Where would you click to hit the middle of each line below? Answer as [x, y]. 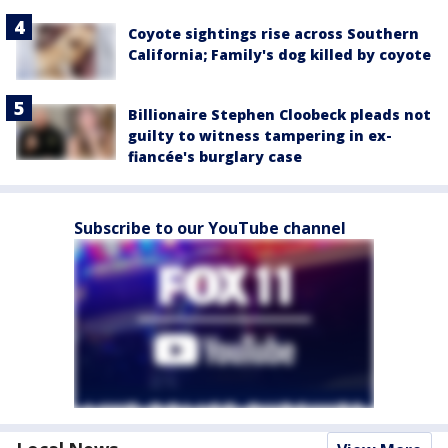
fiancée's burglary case [215, 156]
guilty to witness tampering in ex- [260, 135]
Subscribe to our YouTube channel [210, 227]
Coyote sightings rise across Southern [273, 34]
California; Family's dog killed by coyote [279, 55]
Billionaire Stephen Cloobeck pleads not [279, 114]
